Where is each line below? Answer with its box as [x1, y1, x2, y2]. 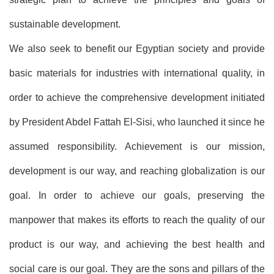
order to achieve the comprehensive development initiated [9, 92, 265, 103]
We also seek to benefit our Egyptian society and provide [9, 43, 265, 54]
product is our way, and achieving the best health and [9, 239, 265, 250]
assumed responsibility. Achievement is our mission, [9, 141, 265, 152]
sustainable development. [9, 18, 120, 29]
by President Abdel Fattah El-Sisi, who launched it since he [9, 116, 265, 127]
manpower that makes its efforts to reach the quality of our [9, 214, 265, 225]
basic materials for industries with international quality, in [9, 67, 265, 78]
